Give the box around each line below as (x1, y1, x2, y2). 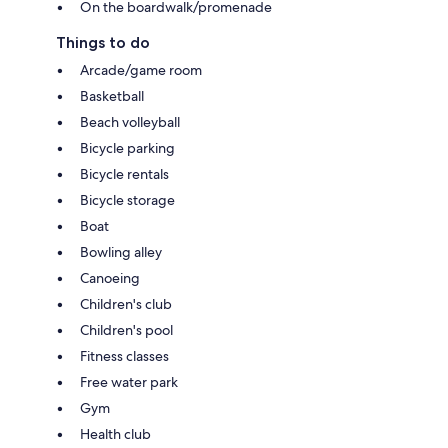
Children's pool (80, 321, 173, 340)
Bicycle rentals (80, 165, 169, 184)
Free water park (80, 373, 178, 392)
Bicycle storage (80, 191, 175, 210)
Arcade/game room (80, 61, 202, 80)
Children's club (80, 295, 172, 314)
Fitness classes (80, 347, 169, 366)
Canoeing (80, 269, 140, 288)
